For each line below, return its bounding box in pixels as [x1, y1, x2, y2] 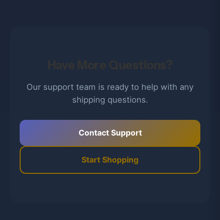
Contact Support [78, 128, 142, 137]
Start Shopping [82, 155, 138, 165]
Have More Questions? [47, 58, 173, 72]
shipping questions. [72, 95, 148, 105]
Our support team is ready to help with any [27, 82, 193, 92]
